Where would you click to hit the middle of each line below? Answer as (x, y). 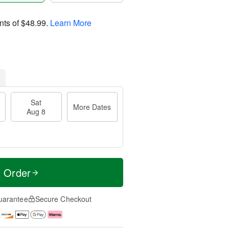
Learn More (71, 22)
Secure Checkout (63, 199)
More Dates (92, 107)
